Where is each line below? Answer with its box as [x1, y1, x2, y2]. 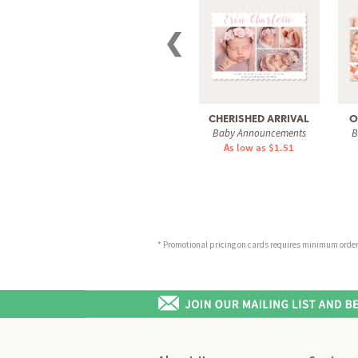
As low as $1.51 [224, 140, 294, 154]
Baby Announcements [212, 125, 306, 140]
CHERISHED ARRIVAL [209, 112, 309, 125]
